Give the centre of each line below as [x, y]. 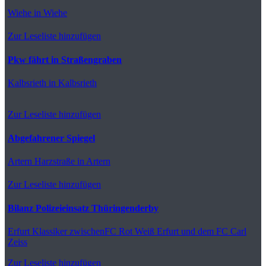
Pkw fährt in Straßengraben [65, 59]
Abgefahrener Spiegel [51, 138]
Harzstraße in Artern [71, 161]
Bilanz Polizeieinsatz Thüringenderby [83, 208]
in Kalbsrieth [72, 83]
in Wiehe [49, 12]
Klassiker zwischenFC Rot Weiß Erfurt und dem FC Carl [138, 231]
